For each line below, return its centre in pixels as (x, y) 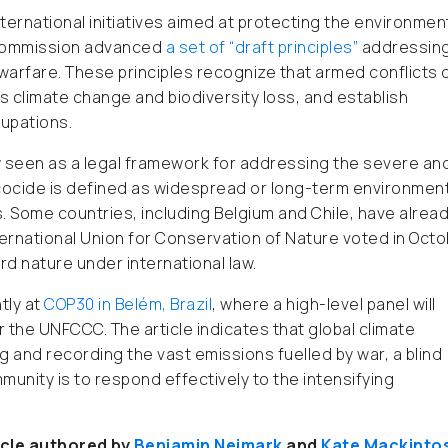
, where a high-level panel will (324, 304)
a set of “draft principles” (263, 47)
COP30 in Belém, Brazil (128, 304)
